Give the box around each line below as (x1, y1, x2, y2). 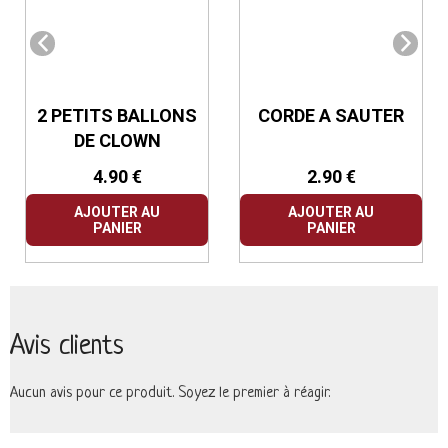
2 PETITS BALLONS (37, 104, 197, 126)
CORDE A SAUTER (258, 104, 404, 126)
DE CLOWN (73, 129, 161, 151)
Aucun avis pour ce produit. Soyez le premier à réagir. (10, 384, 330, 402)
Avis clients (10, 332, 124, 363)
